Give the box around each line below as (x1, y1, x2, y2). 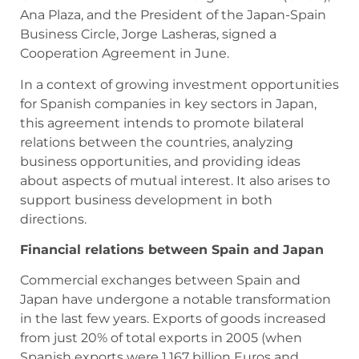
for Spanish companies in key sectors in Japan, (20, 95, 317, 111)
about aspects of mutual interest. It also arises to (20, 172, 330, 188)
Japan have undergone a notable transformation (20, 292, 331, 308)
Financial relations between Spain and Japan (20, 241, 324, 257)
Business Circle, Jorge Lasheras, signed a (20, 26, 276, 42)
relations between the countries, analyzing (20, 134, 293, 150)
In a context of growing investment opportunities (20, 76, 339, 92)
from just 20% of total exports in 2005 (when (20, 330, 302, 346)
